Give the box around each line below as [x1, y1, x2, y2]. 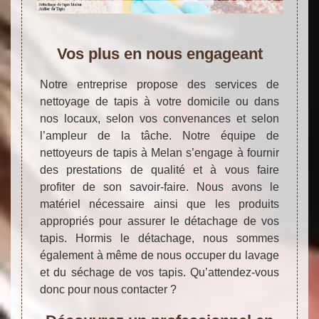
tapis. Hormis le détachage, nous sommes [40, 231, 279, 244]
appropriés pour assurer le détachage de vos [40, 214, 279, 227]
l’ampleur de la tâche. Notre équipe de [40, 129, 279, 142]
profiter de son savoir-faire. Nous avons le [40, 180, 279, 193]
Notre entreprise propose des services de [40, 78, 279, 90]
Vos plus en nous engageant [56, 44, 263, 63]
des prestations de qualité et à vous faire [40, 163, 279, 176]
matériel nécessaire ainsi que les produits [40, 197, 279, 210]
